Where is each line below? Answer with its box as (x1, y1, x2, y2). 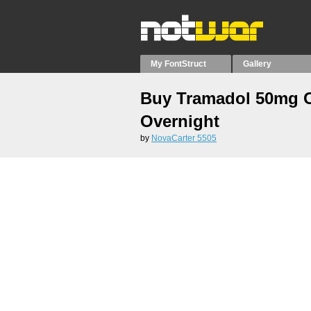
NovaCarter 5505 (151, 133, 217, 143)
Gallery (243, 59, 272, 69)
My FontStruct (151, 59, 206, 69)
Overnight (140, 112, 219, 131)
